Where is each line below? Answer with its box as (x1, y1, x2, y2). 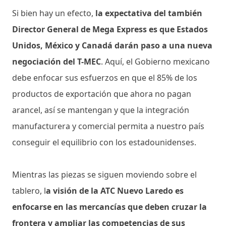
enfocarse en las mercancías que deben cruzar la (12, 201, 207, 213)
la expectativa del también (95, 8, 202, 19)
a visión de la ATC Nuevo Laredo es (46, 185, 184, 197)
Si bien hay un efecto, (12, 8, 95, 19)
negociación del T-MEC (12, 56, 101, 68)
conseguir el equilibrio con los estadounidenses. (12, 137, 196, 148)
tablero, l (12, 185, 46, 197)
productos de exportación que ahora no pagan (12, 88, 191, 100)
